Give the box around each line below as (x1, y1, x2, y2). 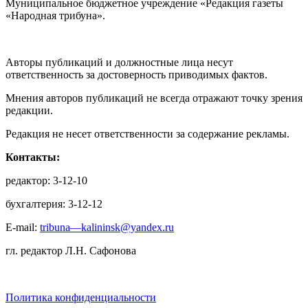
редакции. (5, 104, 53, 117)
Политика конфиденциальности (5, 291, 156, 304)
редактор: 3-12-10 (5, 175, 87, 187)
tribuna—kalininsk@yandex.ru (40, 221, 174, 234)
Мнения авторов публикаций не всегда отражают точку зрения (5, 92, 302, 104)
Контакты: (5, 151, 60, 164)
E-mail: (5, 221, 40, 234)
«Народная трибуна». (5, 10, 105, 22)
